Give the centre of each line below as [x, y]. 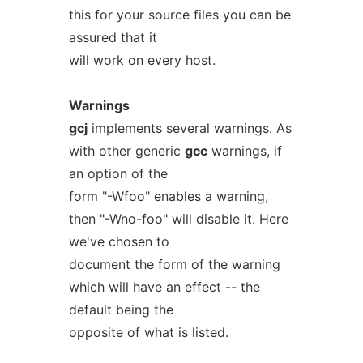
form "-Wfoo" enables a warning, [168, 196]
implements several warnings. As [189, 128]
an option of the [118, 173]
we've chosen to [119, 241]
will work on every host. [142, 60]
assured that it [113, 37]
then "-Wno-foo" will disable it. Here [178, 219]
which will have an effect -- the [164, 287]
